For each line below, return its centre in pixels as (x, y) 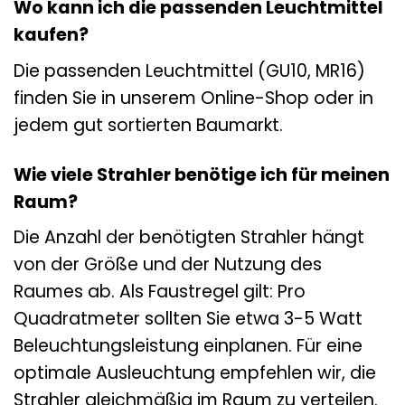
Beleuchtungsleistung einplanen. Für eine (188, 346)
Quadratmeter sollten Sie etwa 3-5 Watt (188, 319)
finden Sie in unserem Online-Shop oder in (193, 98)
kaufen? (51, 35)
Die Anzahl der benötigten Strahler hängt (189, 238)
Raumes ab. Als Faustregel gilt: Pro (160, 292)
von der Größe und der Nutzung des (168, 265)
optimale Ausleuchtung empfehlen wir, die (195, 373)
